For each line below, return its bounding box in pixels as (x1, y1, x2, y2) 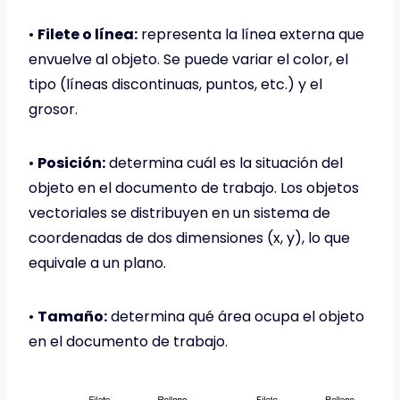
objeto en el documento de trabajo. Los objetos (29, 177, 359, 198)
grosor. (29, 98, 78, 120)
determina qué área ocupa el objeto (107, 305, 364, 327)
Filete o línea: (37, 23, 137, 45)
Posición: (37, 152, 105, 173)
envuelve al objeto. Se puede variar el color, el (29, 48, 348, 70)
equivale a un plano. (29, 252, 166, 273)
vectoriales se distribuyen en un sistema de (29, 202, 330, 223)
